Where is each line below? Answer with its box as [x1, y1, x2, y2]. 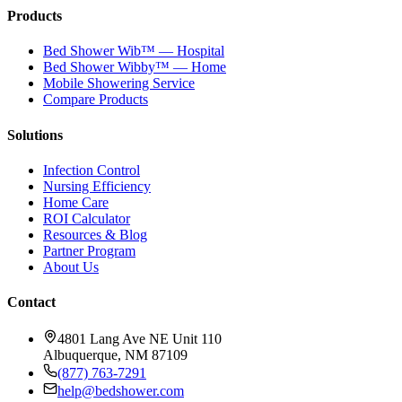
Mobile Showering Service [43, 75, 195, 92]
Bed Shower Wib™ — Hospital [43, 43, 224, 59]
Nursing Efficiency [43, 178, 151, 194]
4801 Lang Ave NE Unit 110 [57, 331, 222, 347]
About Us [43, 258, 99, 275]
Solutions [7, 127, 63, 143]
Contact [7, 294, 56, 310]
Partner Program [43, 242, 135, 258]
